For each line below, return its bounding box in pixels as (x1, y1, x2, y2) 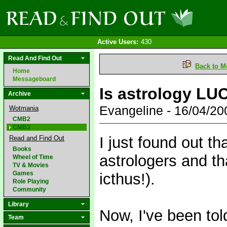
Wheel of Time (13, 154, 53, 161)
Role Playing (13, 178, 49, 185)
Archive (8, 90, 31, 97)
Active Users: (97, 38, 138, 46)
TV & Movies (13, 162, 49, 169)
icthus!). (99, 170, 155, 188)
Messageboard (13, 75, 56, 83)
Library (8, 201, 29, 208)
